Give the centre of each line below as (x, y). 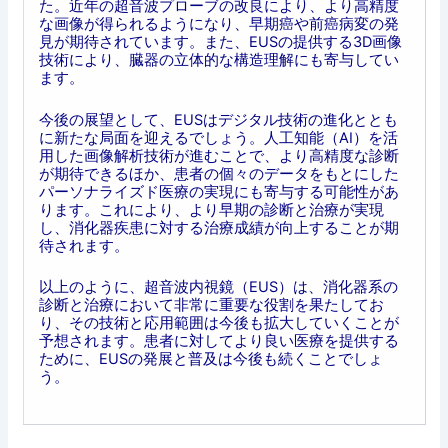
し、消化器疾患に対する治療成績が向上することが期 (218, 227)
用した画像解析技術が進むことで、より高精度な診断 (218, 155)
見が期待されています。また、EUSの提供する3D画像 (220, 42)
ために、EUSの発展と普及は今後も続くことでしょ (210, 358)
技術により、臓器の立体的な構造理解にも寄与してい (218, 60)
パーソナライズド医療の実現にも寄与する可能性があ (218, 191)
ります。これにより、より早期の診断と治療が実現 (211, 209)
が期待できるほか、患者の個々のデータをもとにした (218, 173)
